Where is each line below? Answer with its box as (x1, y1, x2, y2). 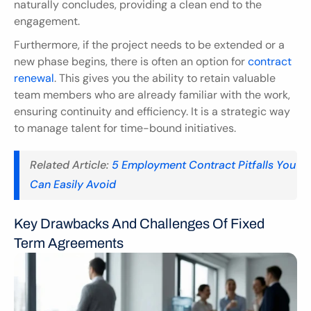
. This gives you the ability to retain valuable (54, 70, 276, 85)
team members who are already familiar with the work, (14, 87, 290, 102)
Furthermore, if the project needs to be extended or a (14, 37, 285, 52)
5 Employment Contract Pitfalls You (109, 158, 296, 173)
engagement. (14, 13, 80, 28)
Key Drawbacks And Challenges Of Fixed (14, 215, 264, 231)
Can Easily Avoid (30, 177, 116, 192)
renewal (14, 70, 54, 85)
